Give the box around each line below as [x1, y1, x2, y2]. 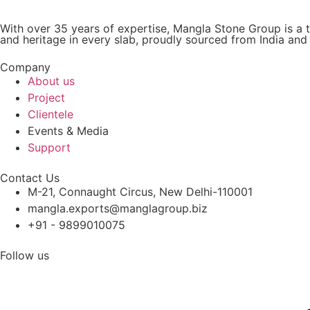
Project [28, 91, 65, 104]
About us [28, 74, 75, 88]
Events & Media [28, 124, 109, 138]
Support [28, 140, 71, 154]
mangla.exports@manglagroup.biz [28, 201, 208, 215]
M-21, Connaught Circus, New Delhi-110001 [28, 185, 253, 199]
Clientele [28, 107, 73, 121]
